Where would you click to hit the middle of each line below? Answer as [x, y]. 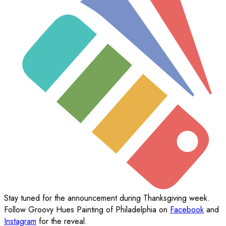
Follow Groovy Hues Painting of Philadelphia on [87, 210]
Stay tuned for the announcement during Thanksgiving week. [107, 198]
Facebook [187, 210]
